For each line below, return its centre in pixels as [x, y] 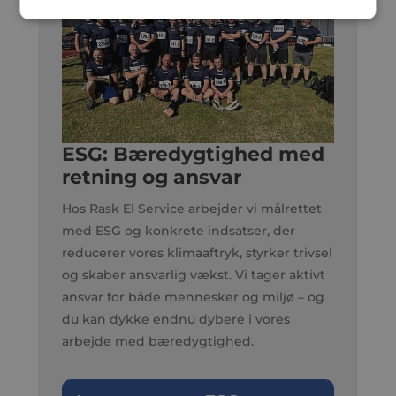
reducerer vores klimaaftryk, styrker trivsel [197, 253]
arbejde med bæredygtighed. [157, 342]
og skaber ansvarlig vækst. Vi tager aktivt [193, 275]
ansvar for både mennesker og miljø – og [193, 297]
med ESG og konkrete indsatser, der [178, 231]
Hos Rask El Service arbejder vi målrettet [191, 209]
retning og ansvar [151, 178]
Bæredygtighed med [218, 155]
